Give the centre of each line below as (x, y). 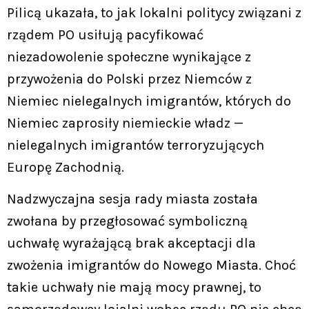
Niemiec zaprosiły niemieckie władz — (125, 123)
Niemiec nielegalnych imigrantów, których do (149, 101)
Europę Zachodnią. (66, 167)
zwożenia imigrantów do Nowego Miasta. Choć (151, 266)
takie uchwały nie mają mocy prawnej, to (134, 288)
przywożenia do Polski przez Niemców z (129, 79)
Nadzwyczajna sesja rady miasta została (132, 199)
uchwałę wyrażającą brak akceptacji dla (131, 243)
